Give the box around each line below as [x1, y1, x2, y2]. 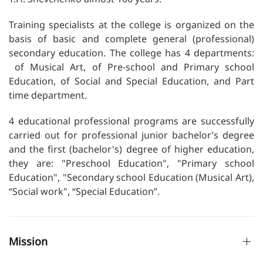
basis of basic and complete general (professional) [9, 32, 254, 45]
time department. [9, 89, 87, 102]
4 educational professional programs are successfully [9, 114, 254, 127]
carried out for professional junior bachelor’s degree [9, 129, 254, 141]
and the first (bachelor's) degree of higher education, [9, 143, 254, 156]
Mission [9, 234, 48, 248]
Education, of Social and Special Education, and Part [9, 75, 254, 87]
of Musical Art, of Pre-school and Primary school [9, 60, 254, 73]
